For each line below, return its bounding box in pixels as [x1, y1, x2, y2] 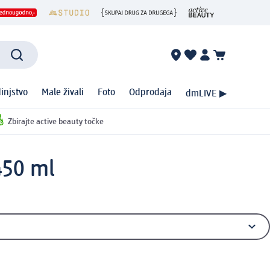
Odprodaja [129, 88, 172, 98]
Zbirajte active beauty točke [7, 117, 104, 126]
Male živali [42, 88, 84, 98]
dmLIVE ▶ [186, 89, 227, 99]
